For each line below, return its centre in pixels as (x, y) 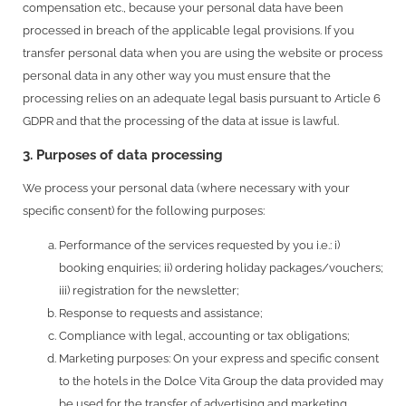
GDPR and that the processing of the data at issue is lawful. (181, 121)
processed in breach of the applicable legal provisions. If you (188, 31)
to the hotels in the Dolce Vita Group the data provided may (221, 381)
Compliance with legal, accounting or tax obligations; (204, 335)
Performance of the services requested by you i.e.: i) (199, 245)
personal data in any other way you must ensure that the (177, 76)
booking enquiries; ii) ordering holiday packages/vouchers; (221, 267)
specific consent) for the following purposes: (144, 210)
